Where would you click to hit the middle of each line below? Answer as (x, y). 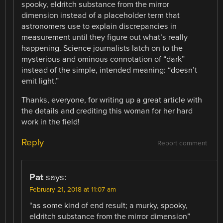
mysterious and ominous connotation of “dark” (103, 59)
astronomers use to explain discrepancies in (99, 26)
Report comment (182, 144)
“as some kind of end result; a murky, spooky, (109, 206)
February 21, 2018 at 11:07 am (73, 190)
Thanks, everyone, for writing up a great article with (112, 100)
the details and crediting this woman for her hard (107, 111)
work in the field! (51, 122)
